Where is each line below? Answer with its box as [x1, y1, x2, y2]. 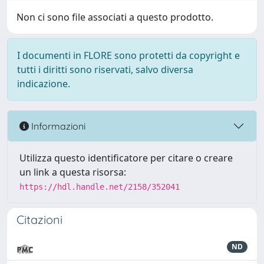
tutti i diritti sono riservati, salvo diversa [17, 63, 193, 76]
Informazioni [29, 120, 85, 132]
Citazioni [16, 212, 62, 227]
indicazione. [17, 77, 70, 90]
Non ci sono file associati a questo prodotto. [16, 11, 213, 24]
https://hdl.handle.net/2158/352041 [19, 182, 180, 192]
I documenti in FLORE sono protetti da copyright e [17, 49, 240, 62]
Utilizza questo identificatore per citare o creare [19, 151, 233, 164]
